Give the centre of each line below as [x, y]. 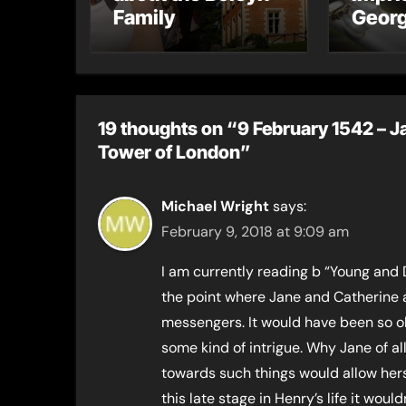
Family [144, 17]
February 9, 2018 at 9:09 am [255, 232]
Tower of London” [174, 152]
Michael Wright [215, 206]
